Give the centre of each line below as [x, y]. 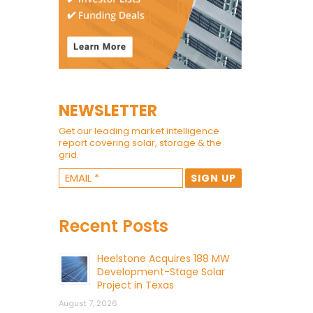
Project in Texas [135, 285]
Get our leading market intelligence [139, 131]
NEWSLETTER [108, 110]
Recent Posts [113, 226]
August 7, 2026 [88, 303]
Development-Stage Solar [161, 271]
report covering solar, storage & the [140, 143]
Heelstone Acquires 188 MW [163, 258]
